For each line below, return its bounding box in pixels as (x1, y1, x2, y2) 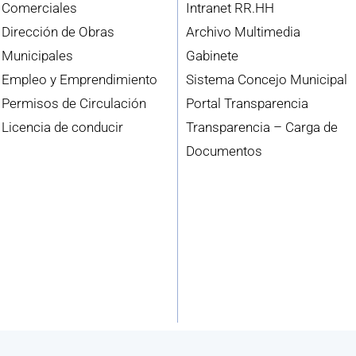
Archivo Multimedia (185, 24, 300, 41)
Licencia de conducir (2, 119, 124, 136)
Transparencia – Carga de (185, 119, 338, 136)
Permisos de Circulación (2, 95, 147, 112)
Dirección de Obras (2, 24, 115, 41)
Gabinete (185, 48, 238, 64)
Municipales (2, 48, 74, 64)
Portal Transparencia (185, 95, 308, 112)
